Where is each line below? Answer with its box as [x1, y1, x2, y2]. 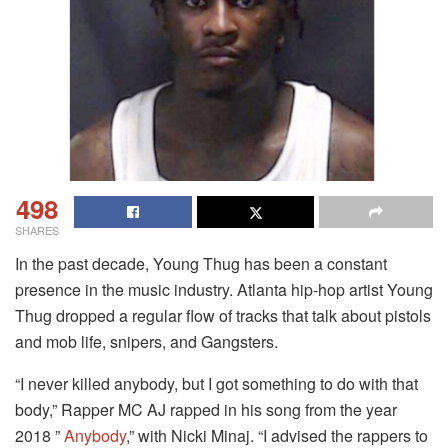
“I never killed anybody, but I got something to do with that [15, 371, 418, 395]
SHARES [15, 221, 59, 238]
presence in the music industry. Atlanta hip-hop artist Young [15, 277, 433, 301]
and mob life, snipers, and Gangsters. [15, 329, 278, 353]
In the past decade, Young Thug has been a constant [15, 251, 387, 275]
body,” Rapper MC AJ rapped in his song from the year [15, 397, 397, 421]
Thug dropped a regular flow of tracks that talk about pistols [15, 303, 431, 327]
